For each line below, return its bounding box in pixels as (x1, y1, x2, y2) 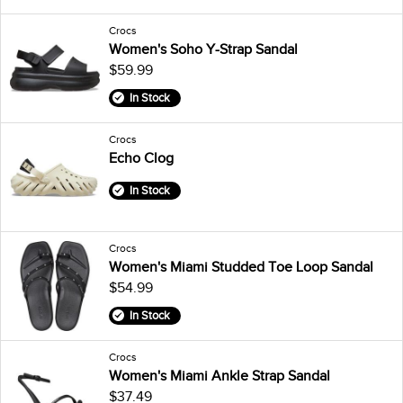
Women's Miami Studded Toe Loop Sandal (109, 258, 373, 275)
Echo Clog (109, 149, 174, 166)
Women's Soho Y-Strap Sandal (109, 40, 298, 58)
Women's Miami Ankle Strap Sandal (109, 367, 330, 384)
